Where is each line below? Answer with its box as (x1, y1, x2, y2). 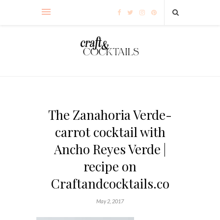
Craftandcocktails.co (51, 174, 169, 192)
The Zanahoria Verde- (48, 106, 172, 123)
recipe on (83, 157, 137, 175)
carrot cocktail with (55, 123, 165, 140)
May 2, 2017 (96, 197, 124, 204)
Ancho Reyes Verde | (54, 140, 166, 158)
